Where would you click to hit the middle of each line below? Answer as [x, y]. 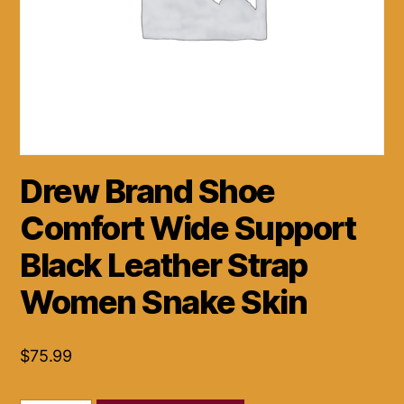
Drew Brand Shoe [147, 192]
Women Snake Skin [166, 303]
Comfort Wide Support [188, 229]
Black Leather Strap [164, 266]
